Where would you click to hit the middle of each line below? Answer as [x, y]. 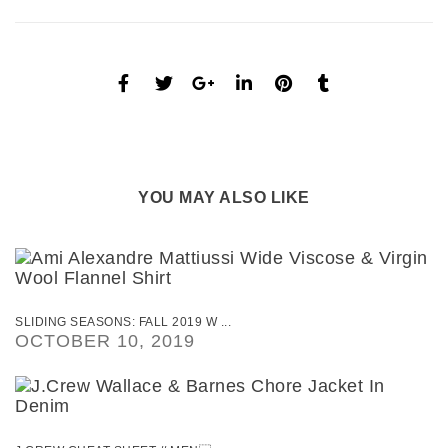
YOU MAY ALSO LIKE [224, 197]
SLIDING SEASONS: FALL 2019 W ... [123, 322]
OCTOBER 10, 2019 [105, 341]
